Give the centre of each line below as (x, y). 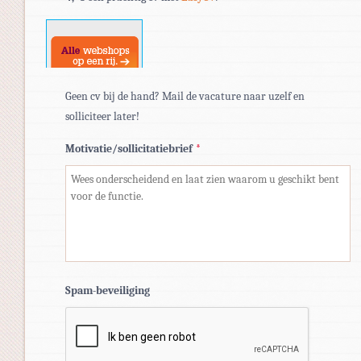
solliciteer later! (102, 116)
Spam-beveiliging (108, 290)
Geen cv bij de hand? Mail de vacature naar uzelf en (185, 96)
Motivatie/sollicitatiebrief (129, 148)
